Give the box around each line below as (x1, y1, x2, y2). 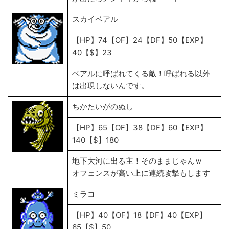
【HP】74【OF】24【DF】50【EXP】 (72, 35, 208, 45)
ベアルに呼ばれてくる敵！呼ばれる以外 (72, 68, 210, 78)
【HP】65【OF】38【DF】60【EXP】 (72, 123, 208, 132)
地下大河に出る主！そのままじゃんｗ (72, 156, 202, 166)
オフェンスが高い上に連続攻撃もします (72, 168, 212, 178)
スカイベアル (72, 14, 118, 24)
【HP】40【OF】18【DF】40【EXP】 (72, 210, 207, 220)
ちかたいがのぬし (72, 102, 133, 111)
